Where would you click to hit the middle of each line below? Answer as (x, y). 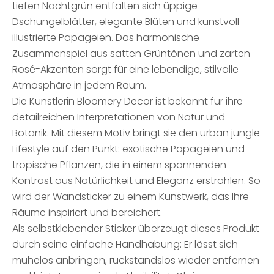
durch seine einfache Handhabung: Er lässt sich (125, 244)
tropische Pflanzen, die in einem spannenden (119, 165)
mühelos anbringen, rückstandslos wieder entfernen (136, 260)
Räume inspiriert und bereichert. (87, 213)
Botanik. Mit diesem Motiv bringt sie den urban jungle (136, 133)
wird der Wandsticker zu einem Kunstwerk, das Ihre (131, 197)
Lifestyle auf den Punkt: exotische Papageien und (128, 149)
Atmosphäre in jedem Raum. (79, 85)
